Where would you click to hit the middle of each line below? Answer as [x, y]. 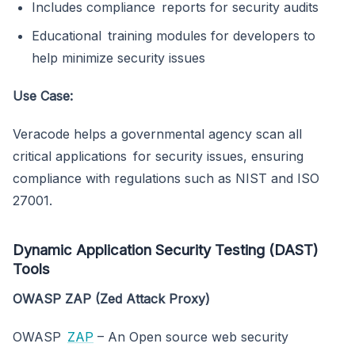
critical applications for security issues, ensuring [158, 157]
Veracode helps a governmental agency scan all [157, 134]
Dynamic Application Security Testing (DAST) [166, 250]
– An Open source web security [191, 337]
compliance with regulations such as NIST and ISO [166, 179]
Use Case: [43, 96]
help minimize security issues [118, 58]
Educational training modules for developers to [174, 36]
